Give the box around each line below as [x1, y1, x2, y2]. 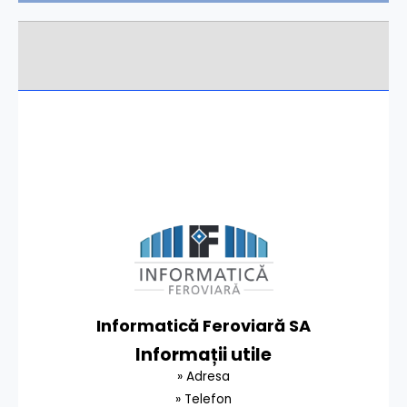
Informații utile [135, 342, 272, 368]
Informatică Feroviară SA [96, 314, 311, 338]
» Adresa [177, 368, 230, 386]
